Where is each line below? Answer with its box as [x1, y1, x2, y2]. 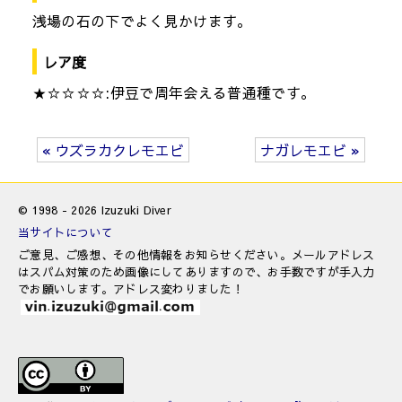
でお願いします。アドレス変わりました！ [18, 280, 244, 296]
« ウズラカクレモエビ [41, 139, 184, 160]
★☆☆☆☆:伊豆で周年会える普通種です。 [31, 83, 316, 103]
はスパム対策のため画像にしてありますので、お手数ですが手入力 [18, 263, 375, 279]
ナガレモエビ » [260, 139, 361, 160]
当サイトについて [18, 223, 114, 240]
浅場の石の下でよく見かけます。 [31, 10, 252, 31]
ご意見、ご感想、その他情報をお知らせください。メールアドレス [18, 246, 375, 262]
